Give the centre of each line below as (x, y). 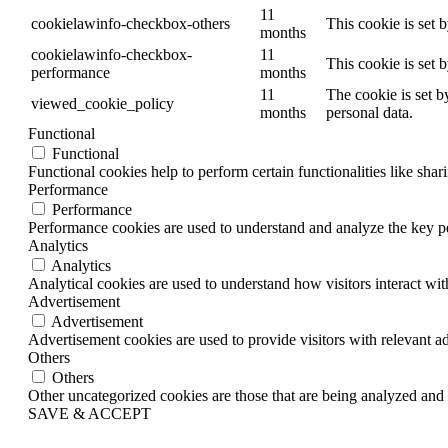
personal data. (369, 112)
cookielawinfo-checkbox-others (130, 23)
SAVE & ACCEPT (89, 413)
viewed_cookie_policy (102, 103)
